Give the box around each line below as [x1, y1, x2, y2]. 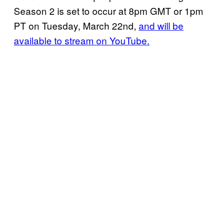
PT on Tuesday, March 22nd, [14, 19, 139, 33]
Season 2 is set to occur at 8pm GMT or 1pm [14, 4, 203, 18]
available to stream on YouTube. [14, 34, 149, 47]
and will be [139, 19, 184, 33]
